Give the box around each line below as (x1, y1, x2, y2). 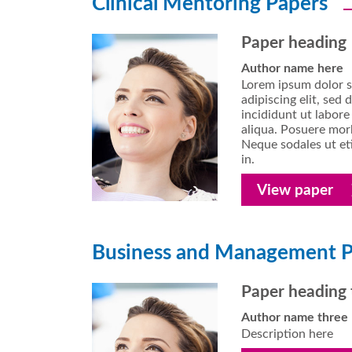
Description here (240, 327, 333, 340)
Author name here (240, 61, 343, 75)
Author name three (240, 310, 348, 324)
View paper (256, 182, 333, 198)
